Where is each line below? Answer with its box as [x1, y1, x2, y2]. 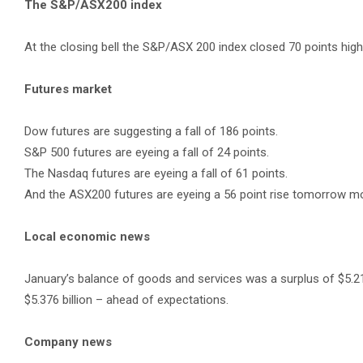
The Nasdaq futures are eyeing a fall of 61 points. [24, 166, 288, 181]
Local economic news [24, 229, 150, 244]
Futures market [24, 82, 112, 96]
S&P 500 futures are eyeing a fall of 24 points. [24, 145, 269, 160]
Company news [24, 335, 112, 349]
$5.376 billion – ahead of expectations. [24, 293, 228, 307]
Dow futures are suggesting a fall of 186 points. [24, 124, 278, 139]
